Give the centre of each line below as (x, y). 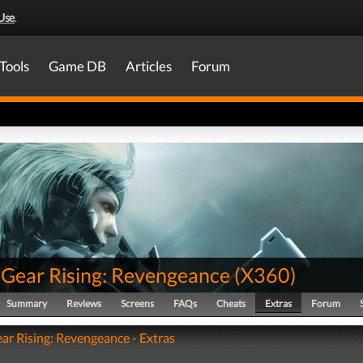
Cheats (231, 303)
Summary (27, 303)
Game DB (77, 66)
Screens (137, 303)
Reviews (84, 303)
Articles (149, 66)
